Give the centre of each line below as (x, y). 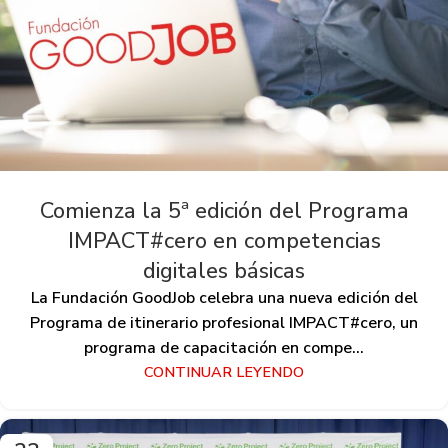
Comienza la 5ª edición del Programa (224, 211)
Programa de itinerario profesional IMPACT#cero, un (224, 323)
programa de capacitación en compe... (224, 348)
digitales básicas (224, 271)
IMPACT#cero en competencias (224, 241)
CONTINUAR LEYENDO (224, 372)
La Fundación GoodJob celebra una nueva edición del (224, 298)
